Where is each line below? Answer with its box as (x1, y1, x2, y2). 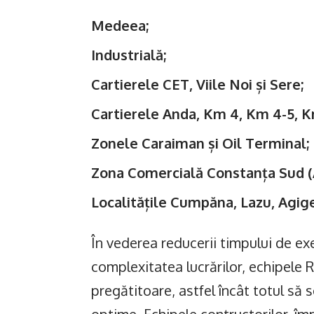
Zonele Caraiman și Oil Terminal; (91, 134, 309, 152)
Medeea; (91, 16, 149, 34)
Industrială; (91, 46, 166, 64)
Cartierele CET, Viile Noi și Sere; (91, 75, 303, 93)
